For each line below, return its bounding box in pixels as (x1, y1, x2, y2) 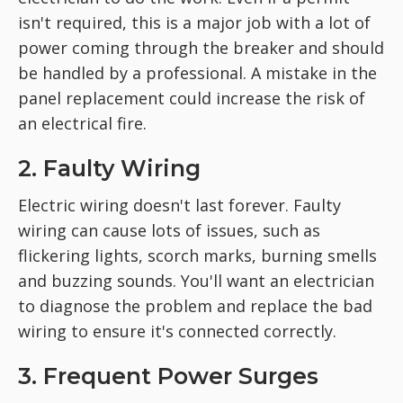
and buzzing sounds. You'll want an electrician (18, 270, 374, 291)
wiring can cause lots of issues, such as (18, 219, 320, 241)
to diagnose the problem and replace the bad (18, 295, 372, 317)
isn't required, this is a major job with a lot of (18, 12, 371, 33)
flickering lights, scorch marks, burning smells (18, 245, 377, 266)
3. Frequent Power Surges (18, 363, 318, 390)
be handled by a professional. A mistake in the (18, 62, 377, 84)
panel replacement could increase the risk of (18, 87, 365, 109)
